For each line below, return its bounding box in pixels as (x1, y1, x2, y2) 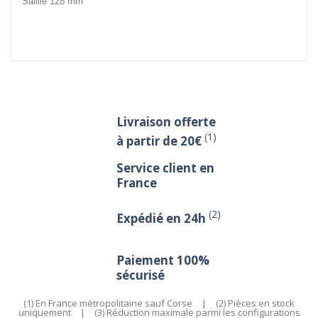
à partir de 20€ (116, 132, 202, 149)
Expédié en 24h (116, 209, 209, 226)
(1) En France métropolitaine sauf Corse (23, 297, 192, 310)
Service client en (116, 160, 214, 177)
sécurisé (116, 267, 165, 284)
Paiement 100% (116, 252, 209, 269)
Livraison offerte (116, 114, 216, 131)
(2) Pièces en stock (216, 297, 295, 310)
